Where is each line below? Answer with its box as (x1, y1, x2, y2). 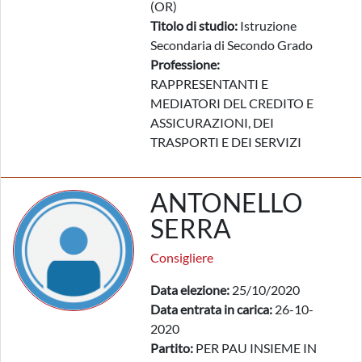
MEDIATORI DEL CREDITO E (150, 95, 314, 111)
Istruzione (238, 18, 297, 33)
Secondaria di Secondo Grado (150, 37, 313, 53)
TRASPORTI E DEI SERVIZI (150, 134, 301, 149)
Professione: (150, 57, 220, 72)
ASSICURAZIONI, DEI (150, 115, 274, 130)
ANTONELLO (150, 187, 303, 218)
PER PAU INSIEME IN (193, 340, 317, 356)
